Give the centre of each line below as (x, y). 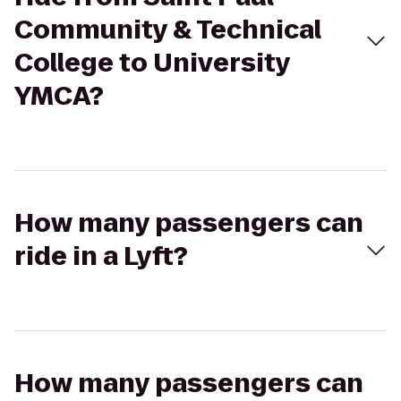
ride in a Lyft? (101, 256)
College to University (152, 63)
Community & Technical (168, 30)
